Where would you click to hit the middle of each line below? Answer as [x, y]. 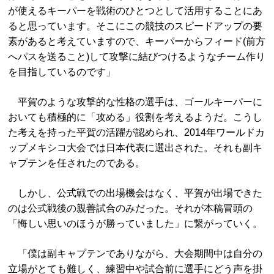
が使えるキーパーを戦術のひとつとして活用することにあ [135, 11]
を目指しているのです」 [62, 72]
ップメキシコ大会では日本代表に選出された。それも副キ [135, 148]
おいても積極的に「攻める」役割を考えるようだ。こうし [135, 117]
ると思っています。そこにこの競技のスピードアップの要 [135, 26]
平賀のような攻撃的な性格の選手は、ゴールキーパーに [135, 102]
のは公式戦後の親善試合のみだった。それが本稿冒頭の [131, 208]
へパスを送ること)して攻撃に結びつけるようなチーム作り [137, 57]
